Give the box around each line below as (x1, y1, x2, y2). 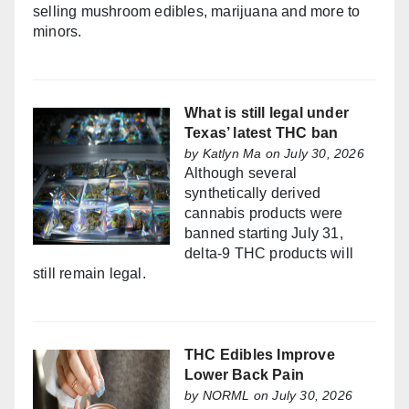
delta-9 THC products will (184, 246, 353, 262)
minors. (33, 24, 82, 40)
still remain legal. (33, 266, 146, 282)
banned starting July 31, (184, 225, 343, 242)
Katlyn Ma (202, 146, 262, 162)
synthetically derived (184, 185, 321, 202)
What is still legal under (184, 105, 349, 121)
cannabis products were (184, 205, 343, 222)
